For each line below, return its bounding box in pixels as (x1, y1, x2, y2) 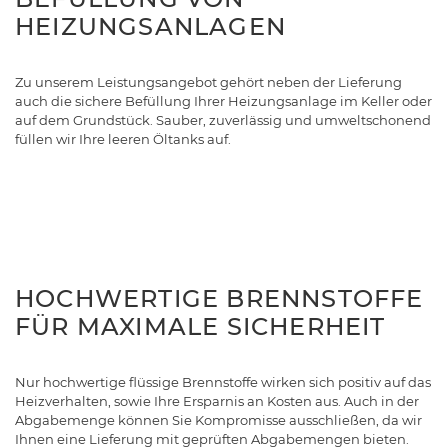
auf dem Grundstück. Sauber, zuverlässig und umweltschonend (15, 111, 431, 128)
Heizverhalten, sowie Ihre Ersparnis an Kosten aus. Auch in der (15, 392, 419, 409)
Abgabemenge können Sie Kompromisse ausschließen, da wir (15, 411, 422, 428)
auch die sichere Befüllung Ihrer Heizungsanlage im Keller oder (15, 92, 432, 109)
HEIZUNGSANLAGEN (15, 11, 286, 41)
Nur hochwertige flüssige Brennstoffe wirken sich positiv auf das (15, 373, 431, 390)
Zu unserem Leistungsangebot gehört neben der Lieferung (15, 73, 402, 90)
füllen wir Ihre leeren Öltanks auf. (15, 130, 231, 147)
